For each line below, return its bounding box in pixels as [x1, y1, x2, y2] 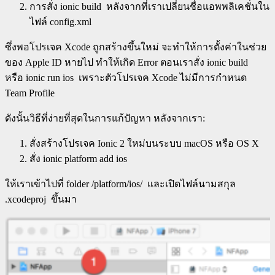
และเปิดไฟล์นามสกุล [142, 178, 236, 189]
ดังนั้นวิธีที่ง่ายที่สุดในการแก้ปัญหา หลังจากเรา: [5, 112, 205, 123]
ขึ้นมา [46, 193, 77, 204]
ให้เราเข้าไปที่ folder [5, 178, 91, 189]
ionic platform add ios [43, 153, 127, 164]
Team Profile [5, 87, 55, 98]
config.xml [50, 16, 91, 27]
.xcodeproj [5, 193, 46, 204]
